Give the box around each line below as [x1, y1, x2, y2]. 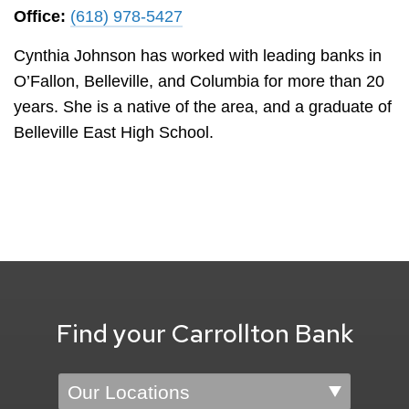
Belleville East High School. [14, 123, 214, 142]
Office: [14, 7, 66, 26]
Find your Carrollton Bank [56, 316, 353, 351]
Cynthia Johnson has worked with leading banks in [14, 47, 382, 66]
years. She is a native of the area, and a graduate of [14, 98, 392, 117]
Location [58, 376, 120, 395]
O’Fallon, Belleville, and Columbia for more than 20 [14, 72, 384, 91]
